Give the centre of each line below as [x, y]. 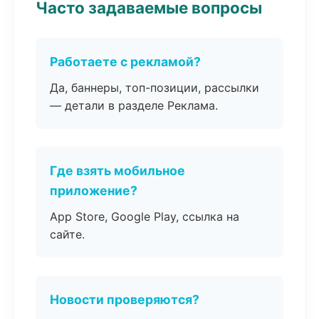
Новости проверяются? [125, 299]
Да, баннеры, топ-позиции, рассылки [155, 88]
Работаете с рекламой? [125, 62]
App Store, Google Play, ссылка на [145, 216]
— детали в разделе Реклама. [134, 105]
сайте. [67, 234]
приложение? [94, 190]
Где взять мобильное [117, 171]
